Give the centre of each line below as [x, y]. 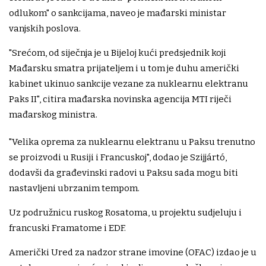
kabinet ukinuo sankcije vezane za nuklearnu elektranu [129, 84]
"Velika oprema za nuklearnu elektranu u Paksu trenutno [132, 142]
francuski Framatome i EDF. [68, 228]
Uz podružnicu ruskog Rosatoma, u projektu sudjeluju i [125, 213]
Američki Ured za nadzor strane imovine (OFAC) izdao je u [133, 253]
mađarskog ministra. [53, 115]
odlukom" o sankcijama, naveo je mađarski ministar [118, 13]
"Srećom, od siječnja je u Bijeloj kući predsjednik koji [118, 53]
